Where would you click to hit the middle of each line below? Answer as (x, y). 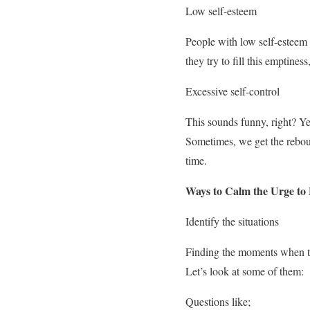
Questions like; (218, 301)
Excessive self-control (232, 91)
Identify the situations (232, 221)
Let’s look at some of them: (245, 271)
